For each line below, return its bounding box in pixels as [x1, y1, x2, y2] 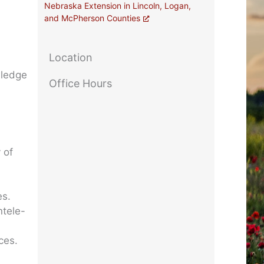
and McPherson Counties [44, 13, 141, 24]
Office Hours [48, 77, 112, 90]
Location [48, 51, 93, 64]
